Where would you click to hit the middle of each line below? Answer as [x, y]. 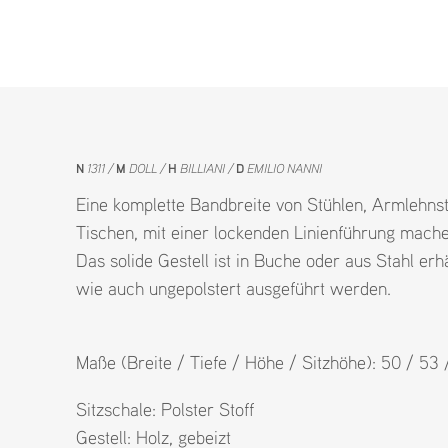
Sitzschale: [116, 408]
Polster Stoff [208, 408]
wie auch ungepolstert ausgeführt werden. [234, 287]
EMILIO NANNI [283, 167]
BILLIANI [201, 167]
